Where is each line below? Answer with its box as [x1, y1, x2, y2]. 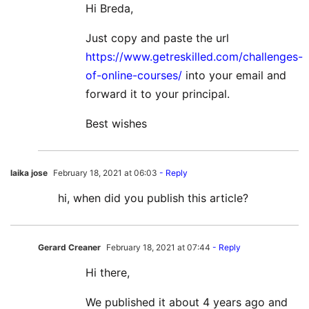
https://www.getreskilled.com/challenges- [86, 50, 303, 64]
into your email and [182, 68, 286, 83]
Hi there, [86, 266, 130, 280]
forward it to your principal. [86, 87, 230, 101]
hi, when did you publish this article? [58, 191, 248, 206]
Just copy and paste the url [86, 31, 229, 46]
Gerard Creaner [38, 242, 101, 253]
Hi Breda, [86, 1, 133, 16]
